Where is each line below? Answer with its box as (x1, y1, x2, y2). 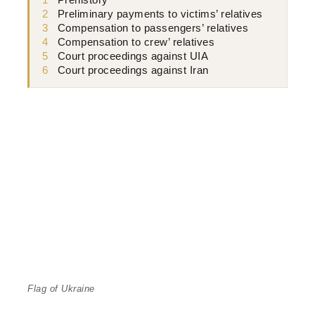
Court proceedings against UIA (57, 51, 209, 63)
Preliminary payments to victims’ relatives (57, 8, 263, 20)
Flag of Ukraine (27, 283, 95, 294)
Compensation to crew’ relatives (57, 37, 215, 49)
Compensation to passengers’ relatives (57, 22, 249, 34)
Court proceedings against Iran (57, 65, 209, 77)
